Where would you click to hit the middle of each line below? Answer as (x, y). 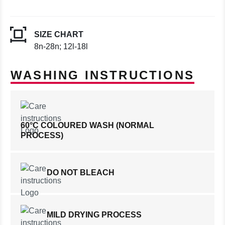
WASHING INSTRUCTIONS (102, 75)
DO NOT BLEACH (81, 172)
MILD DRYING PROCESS (94, 214)
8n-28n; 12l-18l (61, 46)
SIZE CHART (59, 34)
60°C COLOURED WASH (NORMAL (87, 125)
